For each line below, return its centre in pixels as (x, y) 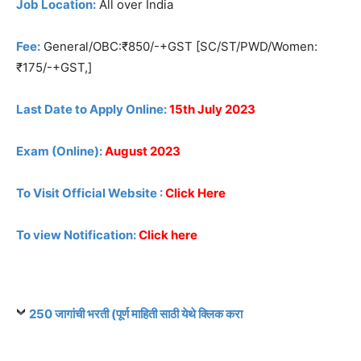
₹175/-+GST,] (54, 68)
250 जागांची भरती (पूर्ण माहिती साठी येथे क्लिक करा (136, 314)
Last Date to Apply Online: (93, 110)
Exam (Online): (59, 151)
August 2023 (141, 151)
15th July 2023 (212, 110)
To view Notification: (77, 235)
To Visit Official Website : (91, 193)
